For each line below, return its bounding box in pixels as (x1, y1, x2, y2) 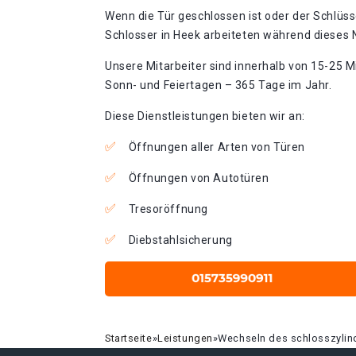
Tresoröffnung (128, 203, 208, 215)
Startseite (105, 332, 153, 344)
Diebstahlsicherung (128, 234, 233, 246)
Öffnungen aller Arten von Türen (128, 141, 305, 153)
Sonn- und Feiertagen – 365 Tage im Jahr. (105, 79, 332, 91)
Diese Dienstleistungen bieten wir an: (105, 110, 305, 122)
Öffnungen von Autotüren (128, 172, 269, 184)
